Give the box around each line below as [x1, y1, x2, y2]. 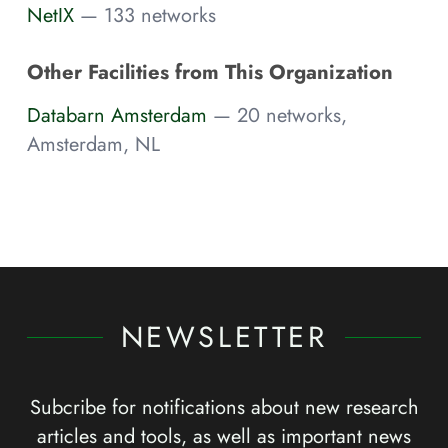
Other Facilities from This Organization [27, 56, 393, 87]
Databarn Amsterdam [27, 101, 207, 130]
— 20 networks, [213, 101, 347, 130]
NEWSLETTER [120, 316, 328, 359]
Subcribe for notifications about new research [29, 393, 419, 422]
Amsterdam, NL [27, 130, 160, 159]
